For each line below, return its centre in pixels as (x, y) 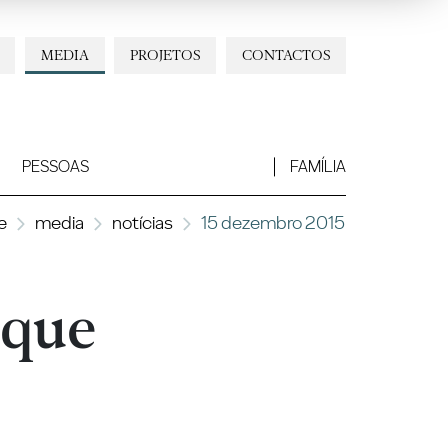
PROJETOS (165, 54)
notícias (142, 222)
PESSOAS (55, 167)
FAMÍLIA (317, 167)
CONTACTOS (285, 54)
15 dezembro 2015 (272, 222)
